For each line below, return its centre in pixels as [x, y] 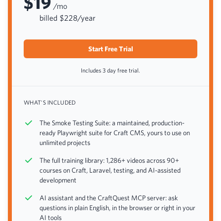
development [58, 180]
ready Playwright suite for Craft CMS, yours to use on [115, 133]
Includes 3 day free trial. [110, 70]
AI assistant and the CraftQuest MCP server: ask [109, 198]
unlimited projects [65, 143]
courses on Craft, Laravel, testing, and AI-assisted [110, 170]
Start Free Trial [110, 49]
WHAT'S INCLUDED [50, 102]
